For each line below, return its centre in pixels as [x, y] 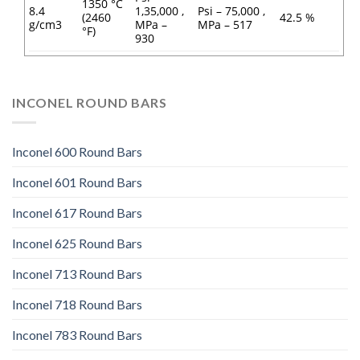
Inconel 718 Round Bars [77, 304]
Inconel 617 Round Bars [77, 212]
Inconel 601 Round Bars [77, 182]
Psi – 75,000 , [231, 11]
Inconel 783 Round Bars [77, 334]
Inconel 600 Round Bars [77, 151]
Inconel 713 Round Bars [77, 273]
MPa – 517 [225, 25]
